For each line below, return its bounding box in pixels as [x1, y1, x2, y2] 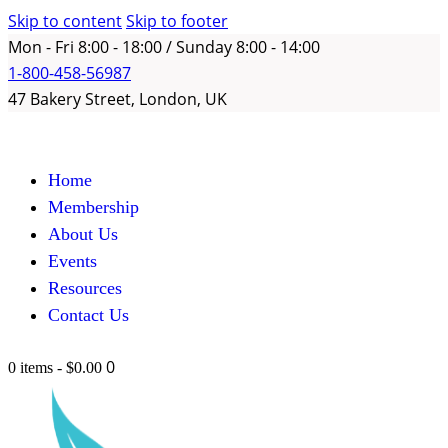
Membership [48, 197, 139, 217]
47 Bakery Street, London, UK [8, 88, 227, 110]
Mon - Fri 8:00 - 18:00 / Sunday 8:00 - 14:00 [8, 36, 320, 58]
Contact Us [48, 305, 129, 325]
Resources [48, 278, 122, 298]
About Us [48, 224, 118, 244]
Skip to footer [126, 10, 228, 32]
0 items [8, 359, 53, 377]
